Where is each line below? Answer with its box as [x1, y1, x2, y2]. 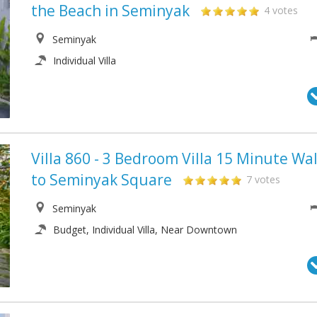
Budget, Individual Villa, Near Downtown [53, 223, 237, 237]
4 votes [264, 3, 298, 17]
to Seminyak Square [31, 170, 172, 190]
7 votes [246, 173, 280, 187]
